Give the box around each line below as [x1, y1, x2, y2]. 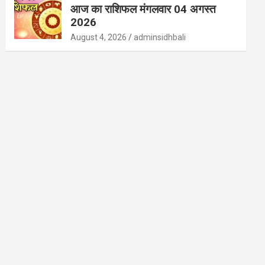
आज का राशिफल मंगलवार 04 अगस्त [70, 2, 219, 17]
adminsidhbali [134, 33, 186, 43]
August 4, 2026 [70, 33, 127, 43]
